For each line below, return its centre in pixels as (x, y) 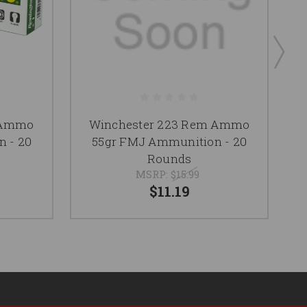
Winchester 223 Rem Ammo (169, 124)
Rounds (169, 158)
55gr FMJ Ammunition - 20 (169, 141)
